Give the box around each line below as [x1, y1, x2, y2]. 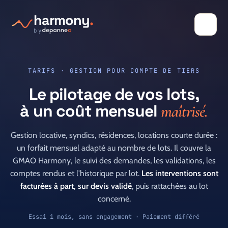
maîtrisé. [161, 101, 208, 121]
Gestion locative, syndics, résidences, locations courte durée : [11, 130, 217, 140]
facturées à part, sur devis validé [20, 181, 132, 191]
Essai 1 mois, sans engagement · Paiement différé [28, 213, 199, 221]
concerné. [97, 194, 131, 204]
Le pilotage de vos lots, [28, 84, 199, 104]
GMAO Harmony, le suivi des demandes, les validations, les [12, 156, 216, 165]
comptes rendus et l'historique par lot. [10, 168, 141, 178]
